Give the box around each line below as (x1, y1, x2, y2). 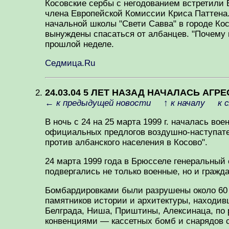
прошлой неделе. (45, 39, 114, 49)
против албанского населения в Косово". (45, 138, 208, 147)
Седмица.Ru (45, 58, 95, 68)
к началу (171, 98, 205, 108)
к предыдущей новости (56, 98, 151, 108)
